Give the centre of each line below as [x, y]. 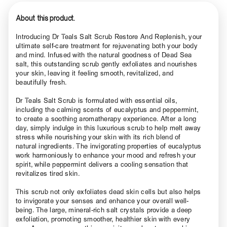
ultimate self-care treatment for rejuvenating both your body [107, 45]
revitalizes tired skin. [48, 173]
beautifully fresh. [42, 82]
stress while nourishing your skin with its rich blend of [98, 137]
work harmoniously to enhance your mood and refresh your [106, 155]
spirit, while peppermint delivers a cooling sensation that [102, 164]
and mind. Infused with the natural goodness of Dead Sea [104, 54]
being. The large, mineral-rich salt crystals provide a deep [104, 210]
